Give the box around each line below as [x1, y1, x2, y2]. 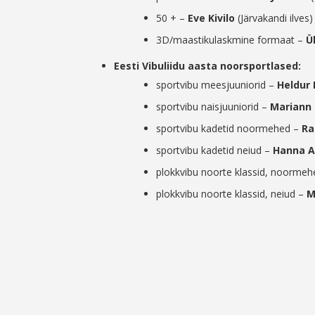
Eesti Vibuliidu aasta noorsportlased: [114, 59, 301, 73]
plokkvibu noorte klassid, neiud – [156, 187, 307, 201]
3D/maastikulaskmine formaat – [156, 33, 306, 47]
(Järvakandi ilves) [235, 11, 313, 25]
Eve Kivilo [188, 11, 235, 25]
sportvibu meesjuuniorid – [156, 78, 277, 92]
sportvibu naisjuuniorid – [156, 100, 270, 114]
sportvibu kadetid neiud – [156, 143, 273, 157]
